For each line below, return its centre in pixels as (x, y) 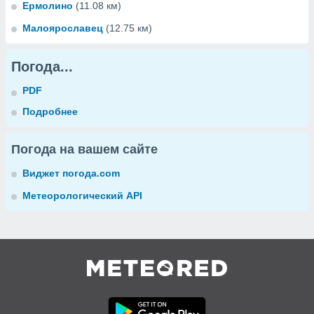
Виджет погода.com (71, 173)
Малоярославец (63, 28)
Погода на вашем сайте (84, 149)
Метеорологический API (82, 196)
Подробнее (50, 111)
